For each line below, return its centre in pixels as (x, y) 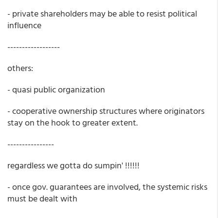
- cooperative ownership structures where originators (106, 111)
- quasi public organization (56, 89)
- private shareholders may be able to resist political (102, 13)
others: (20, 68)
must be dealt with (42, 198)
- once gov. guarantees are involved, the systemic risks (107, 187)
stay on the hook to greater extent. (73, 122)
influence (24, 25)
